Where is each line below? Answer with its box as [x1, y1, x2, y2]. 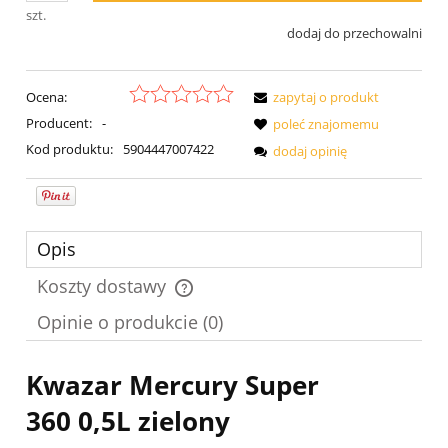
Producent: [26, 113, 95, 132]
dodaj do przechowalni [287, 24, 422, 43]
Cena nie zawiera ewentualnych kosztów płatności [46, 288, 342, 307]
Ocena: [26, 87, 67, 106]
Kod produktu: [26, 139, 113, 158]
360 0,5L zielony [26, 402, 230, 439]
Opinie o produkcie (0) [37, 309, 223, 334]
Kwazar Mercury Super [26, 366, 319, 403]
